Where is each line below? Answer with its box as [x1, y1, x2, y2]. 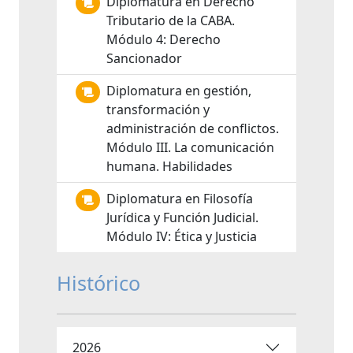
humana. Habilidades [106, 158, 232, 175]
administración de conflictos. [106, 120, 279, 137]
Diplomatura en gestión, [106, 82, 251, 99]
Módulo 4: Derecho [106, 31, 221, 48]
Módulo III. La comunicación [106, 139, 274, 156]
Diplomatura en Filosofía [106, 190, 253, 207]
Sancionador [106, 50, 182, 67]
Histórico [57, 269, 140, 296]
